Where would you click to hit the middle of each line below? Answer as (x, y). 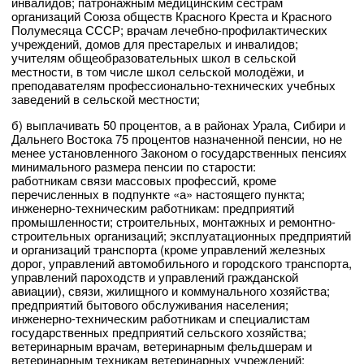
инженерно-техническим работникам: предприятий (153, 208)
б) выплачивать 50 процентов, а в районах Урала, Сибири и (178, 125)
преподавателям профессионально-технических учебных (173, 85)
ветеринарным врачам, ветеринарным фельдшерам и (162, 346)
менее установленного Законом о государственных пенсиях (179, 153)
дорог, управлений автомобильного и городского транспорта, (182, 263)
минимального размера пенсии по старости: (134, 167)
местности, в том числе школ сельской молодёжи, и (158, 71)
